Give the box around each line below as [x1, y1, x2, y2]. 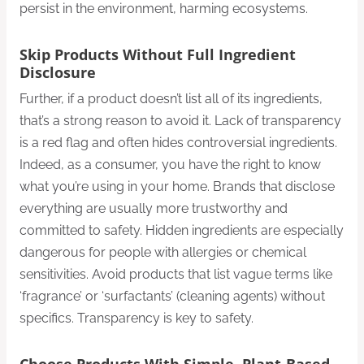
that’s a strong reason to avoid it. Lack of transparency [19, 113, 341, 129]
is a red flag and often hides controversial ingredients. [19, 135, 337, 151]
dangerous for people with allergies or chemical [19, 245, 306, 261]
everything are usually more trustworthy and [19, 201, 288, 217]
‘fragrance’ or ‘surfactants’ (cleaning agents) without [19, 288, 325, 305]
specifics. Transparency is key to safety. [19, 310, 253, 327]
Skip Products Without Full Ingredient [19, 44, 296, 64]
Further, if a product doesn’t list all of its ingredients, [19, 91, 323, 107]
